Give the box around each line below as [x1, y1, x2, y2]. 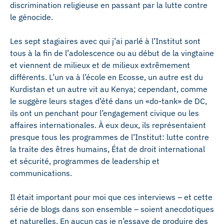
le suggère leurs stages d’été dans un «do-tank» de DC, [10, 96, 207, 106]
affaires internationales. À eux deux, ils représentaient [10, 120, 206, 130]
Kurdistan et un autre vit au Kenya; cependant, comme [10, 84, 207, 94]
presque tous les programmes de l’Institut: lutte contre [10, 132, 209, 142]
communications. [10, 168, 72, 178]
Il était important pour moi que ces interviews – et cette [10, 192, 212, 202]
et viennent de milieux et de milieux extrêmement [10, 60, 190, 70]
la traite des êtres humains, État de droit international [10, 144, 205, 154]
